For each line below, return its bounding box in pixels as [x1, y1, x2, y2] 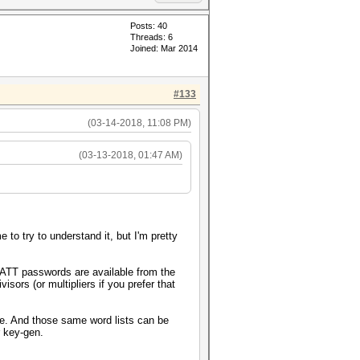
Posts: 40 [130, 21, 167, 31]
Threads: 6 [130, 32, 173, 42]
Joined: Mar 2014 [130, 43, 198, 53]
